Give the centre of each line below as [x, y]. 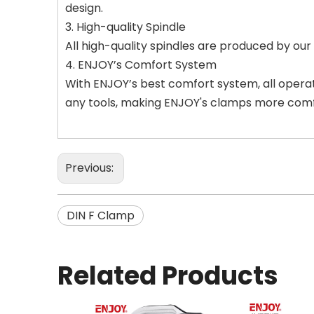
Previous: [91, 168]
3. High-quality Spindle [125, 27]
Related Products [168, 276]
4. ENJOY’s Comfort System [141, 65]
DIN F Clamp [101, 216]
